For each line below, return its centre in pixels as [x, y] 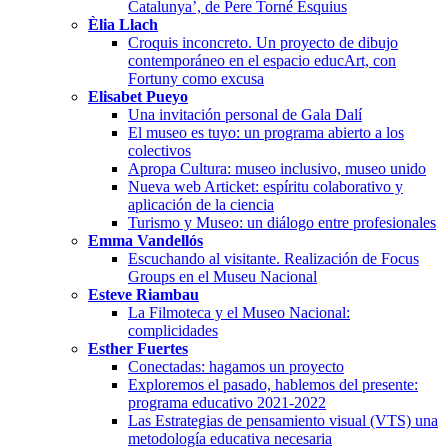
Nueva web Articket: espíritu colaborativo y [265, 186]
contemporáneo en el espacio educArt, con [262, 60]
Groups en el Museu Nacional [222, 276]
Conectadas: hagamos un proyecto [236, 366]
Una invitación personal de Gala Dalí [245, 114]
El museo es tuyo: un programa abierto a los [266, 132]
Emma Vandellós [145, 240]
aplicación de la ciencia [201, 204]
